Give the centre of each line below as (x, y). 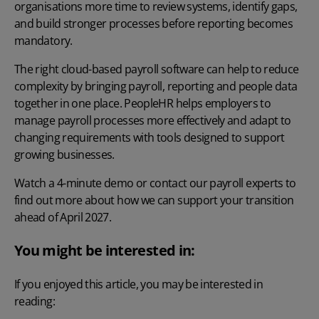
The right (38, 69)
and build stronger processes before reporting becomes (154, 24)
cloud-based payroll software (132, 69)
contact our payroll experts (216, 183)
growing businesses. (64, 155)
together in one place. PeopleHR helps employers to (142, 104)
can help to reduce (251, 69)
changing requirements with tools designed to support (150, 138)
